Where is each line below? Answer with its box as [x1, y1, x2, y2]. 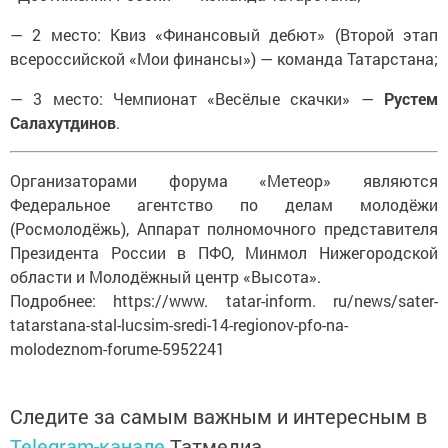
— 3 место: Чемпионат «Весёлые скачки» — [10, 87, 384, 109]
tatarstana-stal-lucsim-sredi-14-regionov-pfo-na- [10, 313, 348, 335]
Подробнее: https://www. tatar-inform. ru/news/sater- [10, 289, 438, 311]
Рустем [384, 87, 438, 109]
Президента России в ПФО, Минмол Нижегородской [10, 241, 438, 263]
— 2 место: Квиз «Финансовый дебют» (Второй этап [10, 23, 438, 45]
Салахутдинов [10, 111, 116, 133]
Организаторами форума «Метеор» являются [10, 169, 438, 191]
